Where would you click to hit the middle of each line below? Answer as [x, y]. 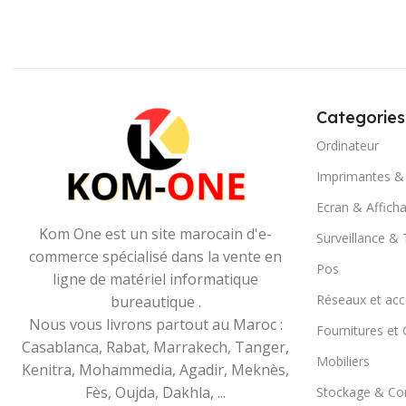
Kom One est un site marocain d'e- [156, 234]
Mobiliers [343, 362]
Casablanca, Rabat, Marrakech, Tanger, [156, 348]
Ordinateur [347, 146]
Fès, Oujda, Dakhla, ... [156, 393]
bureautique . [155, 302]
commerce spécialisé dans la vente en [156, 257]
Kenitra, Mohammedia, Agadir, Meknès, [156, 370]
